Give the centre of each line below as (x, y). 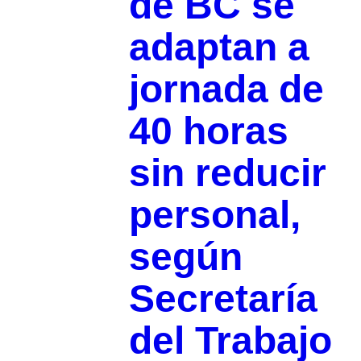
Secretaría (223, 298)
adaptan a (219, 47)
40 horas (208, 131)
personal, (214, 214)
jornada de (226, 89)
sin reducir (227, 172)
